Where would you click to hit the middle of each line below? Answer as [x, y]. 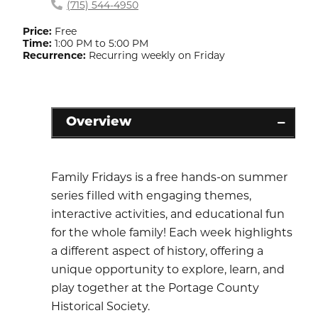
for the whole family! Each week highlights [172, 232]
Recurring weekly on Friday [157, 55]
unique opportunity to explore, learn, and [168, 269]
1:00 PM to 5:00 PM [102, 43]
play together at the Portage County [155, 287]
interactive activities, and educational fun [168, 214]
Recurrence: [54, 55]
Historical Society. [100, 306]
